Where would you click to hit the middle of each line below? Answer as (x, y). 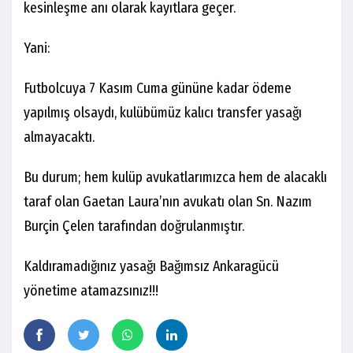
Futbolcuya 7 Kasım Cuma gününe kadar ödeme (158, 89)
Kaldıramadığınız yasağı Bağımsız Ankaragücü (151, 267)
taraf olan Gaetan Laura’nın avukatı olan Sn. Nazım (168, 202)
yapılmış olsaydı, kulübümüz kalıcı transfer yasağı (163, 113)
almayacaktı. (59, 137)
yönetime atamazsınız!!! (91, 291)
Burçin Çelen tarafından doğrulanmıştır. (134, 227)
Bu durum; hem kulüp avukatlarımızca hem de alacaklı (175, 178)
